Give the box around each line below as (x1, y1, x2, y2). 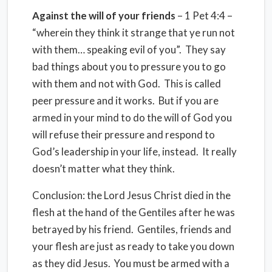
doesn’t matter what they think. (32, 162, 175, 175)
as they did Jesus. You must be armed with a (32, 257, 229, 270)
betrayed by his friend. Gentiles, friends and (32, 223, 231, 236)
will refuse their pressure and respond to (32, 128, 215, 141)
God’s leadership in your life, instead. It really (32, 145, 237, 158)
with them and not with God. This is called (32, 77, 221, 90)
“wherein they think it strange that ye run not (32, 26, 235, 39)
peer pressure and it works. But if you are (32, 94, 219, 107)
